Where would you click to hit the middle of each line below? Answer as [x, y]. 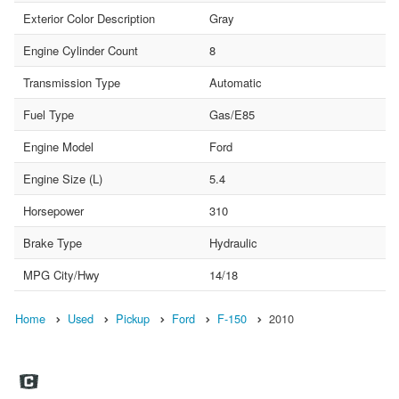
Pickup [133, 319]
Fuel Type [49, 115]
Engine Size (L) [63, 179]
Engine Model [58, 147]
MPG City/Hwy [61, 275]
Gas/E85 [232, 115]
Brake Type [53, 243]
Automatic [235, 83]
